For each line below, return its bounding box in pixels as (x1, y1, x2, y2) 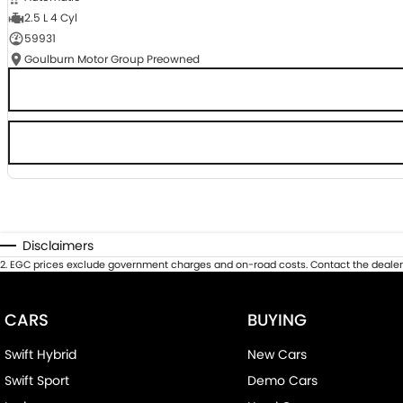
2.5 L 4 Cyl (23, 10, 77, 26)
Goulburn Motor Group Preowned (23, 51, 200, 67)
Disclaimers (22, 237, 94, 255)
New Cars (246, 345, 307, 364)
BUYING (246, 309, 307, 332)
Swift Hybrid (4, 345, 76, 364)
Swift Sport (4, 372, 69, 390)
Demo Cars (246, 372, 318, 390)
